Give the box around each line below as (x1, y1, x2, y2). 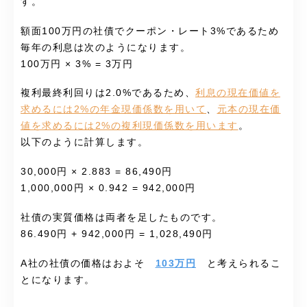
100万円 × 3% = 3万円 (21, 58, 133, 69)
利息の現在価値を (195, 88, 280, 99)
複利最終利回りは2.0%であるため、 (21, 88, 195, 99)
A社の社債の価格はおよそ (21, 258, 156, 269)
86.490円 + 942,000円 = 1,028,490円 (21, 229, 213, 240)
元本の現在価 (217, 104, 281, 115)
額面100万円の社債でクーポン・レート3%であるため (21, 25, 279, 36)
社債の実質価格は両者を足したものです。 (21, 212, 223, 223)
